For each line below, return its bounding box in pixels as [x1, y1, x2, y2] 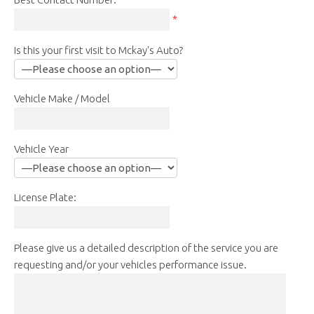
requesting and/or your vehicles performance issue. [14, 258, 247, 271]
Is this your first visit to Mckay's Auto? [14, 43, 183, 56]
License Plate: [14, 191, 76, 203]
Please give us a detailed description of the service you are [14, 241, 278, 254]
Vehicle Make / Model [14, 92, 110, 104]
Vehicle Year [14, 142, 69, 155]
